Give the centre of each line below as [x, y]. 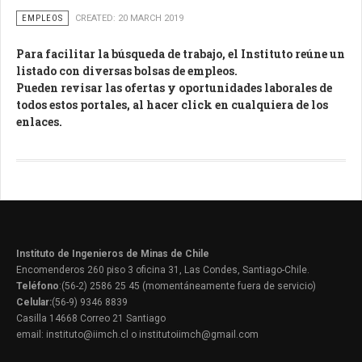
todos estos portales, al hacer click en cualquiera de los [172, 105]
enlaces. [39, 122]
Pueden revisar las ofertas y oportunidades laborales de [174, 88]
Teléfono [38, 286]
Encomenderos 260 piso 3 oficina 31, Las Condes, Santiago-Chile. [163, 270]
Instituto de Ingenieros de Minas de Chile [113, 254]
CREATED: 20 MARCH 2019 [129, 18]
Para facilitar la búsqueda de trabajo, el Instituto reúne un [181, 54]
